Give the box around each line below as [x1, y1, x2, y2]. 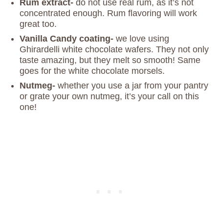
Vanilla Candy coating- [20, 34, 113, 44]
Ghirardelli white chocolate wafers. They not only [20, 44, 209, 55]
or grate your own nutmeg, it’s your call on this [20, 91, 199, 102]
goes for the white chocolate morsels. [20, 66, 165, 76]
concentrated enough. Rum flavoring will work [20, 8, 197, 19]
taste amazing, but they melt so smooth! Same [20, 55, 200, 66]
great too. [20, 19, 57, 29]
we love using [113, 34, 169, 44]
